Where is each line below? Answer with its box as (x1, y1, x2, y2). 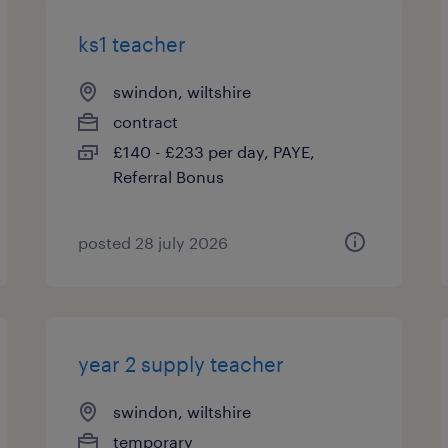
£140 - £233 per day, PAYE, (113, 142, 316, 161)
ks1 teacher (78, 32, 187, 56)
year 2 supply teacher (78, 352, 285, 376)
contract (113, 112, 179, 131)
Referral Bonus (113, 167, 225, 186)
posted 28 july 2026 (78, 233, 229, 252)
